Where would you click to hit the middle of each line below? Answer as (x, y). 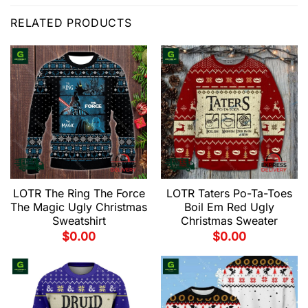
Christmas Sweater (229, 220)
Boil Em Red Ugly (229, 207)
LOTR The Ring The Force (79, 193)
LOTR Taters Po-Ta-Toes (229, 193)
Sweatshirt (79, 220)
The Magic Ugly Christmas (79, 207)
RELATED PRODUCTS (71, 22)
